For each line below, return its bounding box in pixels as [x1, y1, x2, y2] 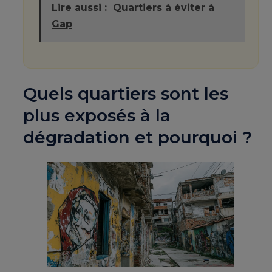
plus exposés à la [23, 104, 171, 126]
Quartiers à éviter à [113, 1, 214, 13]
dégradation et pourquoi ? [23, 126, 252, 148]
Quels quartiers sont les [23, 83, 228, 104]
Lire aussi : [52, 1, 107, 13]
